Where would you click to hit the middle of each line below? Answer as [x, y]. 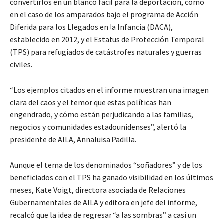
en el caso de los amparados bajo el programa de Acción [104, 15]
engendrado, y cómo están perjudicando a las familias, [102, 115]
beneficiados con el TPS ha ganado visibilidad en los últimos [111, 177]
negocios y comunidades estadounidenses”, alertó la [98, 127]
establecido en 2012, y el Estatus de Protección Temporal [107, 40]
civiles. [21, 64]
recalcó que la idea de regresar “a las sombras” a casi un [103, 215]
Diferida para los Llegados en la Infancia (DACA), [91, 27]
